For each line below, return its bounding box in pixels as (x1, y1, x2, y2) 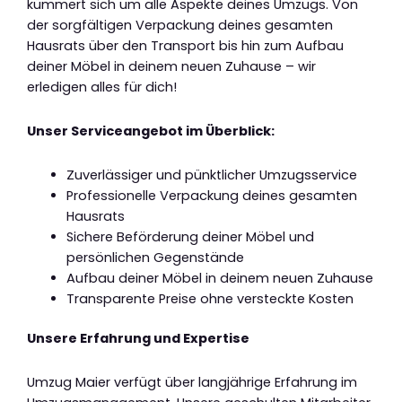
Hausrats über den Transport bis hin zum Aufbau (27, 37, 344, 56)
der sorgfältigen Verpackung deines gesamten (27, 16, 333, 35)
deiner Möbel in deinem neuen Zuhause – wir (27, 57, 316, 76)
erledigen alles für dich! (27, 78, 177, 97)
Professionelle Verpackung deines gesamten (66, 186, 357, 205)
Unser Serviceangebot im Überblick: (27, 121, 275, 140)
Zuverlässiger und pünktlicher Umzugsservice (66, 165, 357, 184)
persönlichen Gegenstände (66, 248, 244, 267)
